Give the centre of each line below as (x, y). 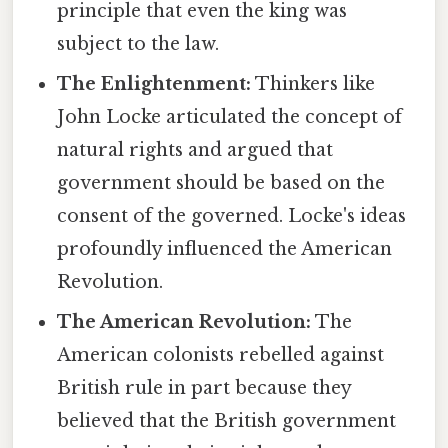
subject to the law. (138, 43)
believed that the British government (227, 420)
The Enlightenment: (154, 83)
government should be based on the (221, 182)
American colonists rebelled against (221, 354)
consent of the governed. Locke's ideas (232, 215)
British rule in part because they (204, 387)
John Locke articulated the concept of (230, 116)
